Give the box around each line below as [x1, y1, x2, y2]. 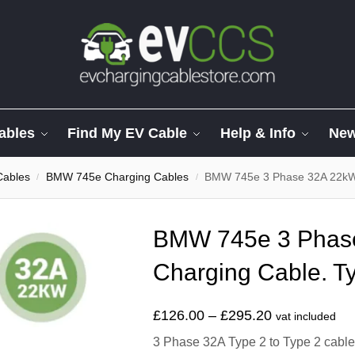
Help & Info [220, 125, 296, 141]
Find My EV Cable [67, 125, 188, 141]
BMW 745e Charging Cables [46, 171, 189, 183]
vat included [276, 311, 336, 323]
